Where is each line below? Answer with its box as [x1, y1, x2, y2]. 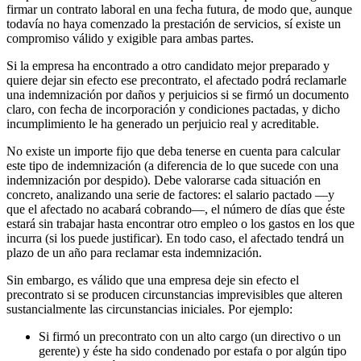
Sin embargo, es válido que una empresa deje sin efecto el [6, 272, 299, 287]
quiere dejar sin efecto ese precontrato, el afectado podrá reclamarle [6, 73, 346, 87]
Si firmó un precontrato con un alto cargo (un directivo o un [39, 329, 341, 343]
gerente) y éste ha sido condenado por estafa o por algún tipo [39, 343, 346, 358]
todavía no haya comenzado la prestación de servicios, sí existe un [6, 16, 341, 31]
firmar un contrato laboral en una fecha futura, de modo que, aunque [6, 2, 352, 16]
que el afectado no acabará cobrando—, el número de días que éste [6, 201, 345, 216]
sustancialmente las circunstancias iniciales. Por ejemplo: [6, 301, 293, 316]
